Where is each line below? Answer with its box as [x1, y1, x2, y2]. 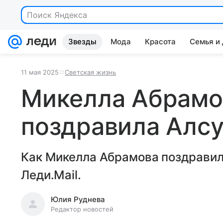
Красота [145, 37, 176, 46]
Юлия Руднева [51, 195, 105, 204]
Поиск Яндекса [27, 10, 87, 20]
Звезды [68, 37, 97, 46]
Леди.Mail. [21, 168, 81, 182]
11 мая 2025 [21, 68, 59, 76]
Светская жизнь [65, 68, 116, 76]
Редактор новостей [51, 205, 113, 213]
